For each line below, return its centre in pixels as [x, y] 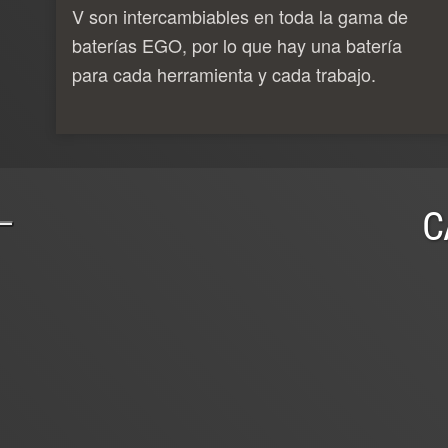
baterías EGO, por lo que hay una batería [237, 44]
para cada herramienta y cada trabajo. [224, 73]
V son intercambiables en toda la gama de [240, 15]
